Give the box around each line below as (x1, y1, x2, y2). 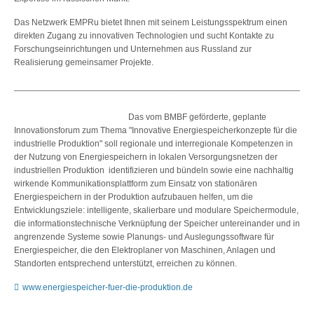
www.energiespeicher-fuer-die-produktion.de (22, 282, 193, 292)
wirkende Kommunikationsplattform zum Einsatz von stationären (14, 178, 257, 189)
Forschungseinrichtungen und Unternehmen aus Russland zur (14, 43, 252, 54)
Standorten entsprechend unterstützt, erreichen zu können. (14, 258, 237, 268)
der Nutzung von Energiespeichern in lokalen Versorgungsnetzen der (14, 151, 278, 162)
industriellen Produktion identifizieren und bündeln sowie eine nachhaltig (14, 165, 294, 175)
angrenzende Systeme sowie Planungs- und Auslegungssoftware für (14, 231, 274, 242)
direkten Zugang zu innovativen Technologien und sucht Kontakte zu (14, 30, 274, 41)
